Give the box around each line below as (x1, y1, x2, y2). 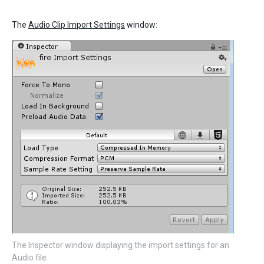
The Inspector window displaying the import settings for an (12, 240, 229, 250)
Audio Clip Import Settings (28, 20, 125, 30)
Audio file (12, 253, 47, 263)
